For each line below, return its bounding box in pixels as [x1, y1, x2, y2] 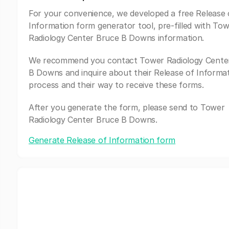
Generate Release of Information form [29, 135, 176, 145]
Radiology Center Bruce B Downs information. [29, 33, 204, 43]
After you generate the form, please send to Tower [29, 102, 225, 112]
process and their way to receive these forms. [29, 80, 204, 90]
